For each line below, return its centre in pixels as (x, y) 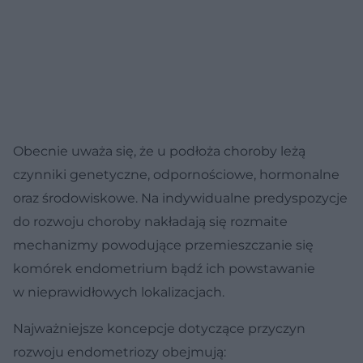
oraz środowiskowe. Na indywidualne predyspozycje (180, 198)
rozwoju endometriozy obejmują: (120, 352)
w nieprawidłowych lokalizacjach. (119, 292)
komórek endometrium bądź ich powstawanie (164, 268)
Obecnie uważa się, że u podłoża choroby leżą (159, 151)
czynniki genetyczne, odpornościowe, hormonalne (176, 174)
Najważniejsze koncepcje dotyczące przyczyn (159, 328)
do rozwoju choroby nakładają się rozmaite (150, 221)
